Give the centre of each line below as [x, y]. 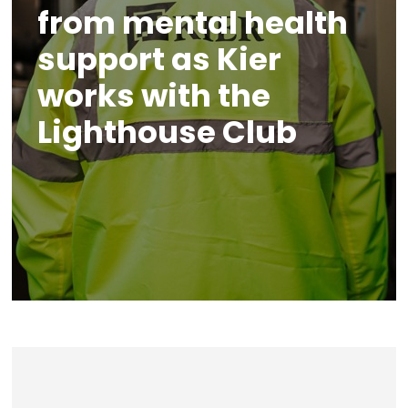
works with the [153, 96]
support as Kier [159, 59]
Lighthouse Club [167, 132]
